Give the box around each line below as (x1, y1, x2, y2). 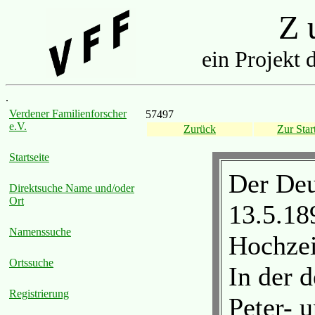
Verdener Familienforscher (9, 108, 127, 120)
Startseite (9, 151, 49, 163)
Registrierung (9, 288, 69, 300)
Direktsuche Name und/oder (9, 182, 134, 194)
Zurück (184, 123, 216, 135)
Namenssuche (9, 226, 71, 238)
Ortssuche (9, 257, 53, 269)
